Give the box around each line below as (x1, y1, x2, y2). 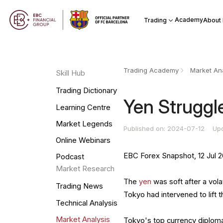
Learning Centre (55, 103, 111, 112)
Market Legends (55, 119, 112, 128)
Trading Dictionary (55, 86, 117, 96)
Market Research (55, 164, 114, 174)
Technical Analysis (55, 198, 117, 208)
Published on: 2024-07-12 (123, 124, 207, 132)
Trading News (55, 182, 103, 191)
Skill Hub (55, 69, 85, 78)
